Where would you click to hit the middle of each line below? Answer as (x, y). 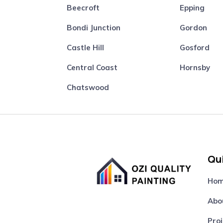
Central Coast (92, 67)
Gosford (195, 47)
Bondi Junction (94, 27)
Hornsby (195, 67)
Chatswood (88, 87)
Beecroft (83, 7)
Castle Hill (86, 47)
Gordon (194, 27)
